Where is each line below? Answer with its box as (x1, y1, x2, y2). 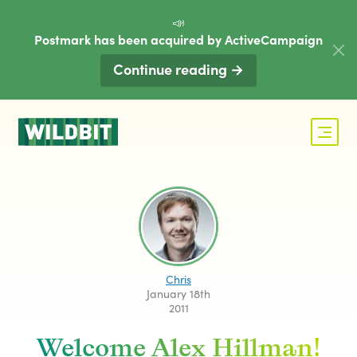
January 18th (147, 284, 210, 301)
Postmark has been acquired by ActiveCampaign (34, 30, 323, 48)
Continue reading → (113, 59, 244, 79)
